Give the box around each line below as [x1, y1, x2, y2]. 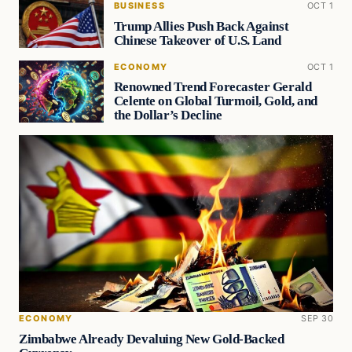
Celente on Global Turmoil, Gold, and [113, 93, 317, 109]
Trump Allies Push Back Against [113, 18, 289, 34]
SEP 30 [301, 313, 333, 324]
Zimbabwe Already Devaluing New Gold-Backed [19, 332, 284, 347]
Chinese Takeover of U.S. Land [113, 32, 281, 48]
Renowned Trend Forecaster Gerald [113, 79, 312, 95]
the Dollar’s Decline [113, 108, 222, 123]
